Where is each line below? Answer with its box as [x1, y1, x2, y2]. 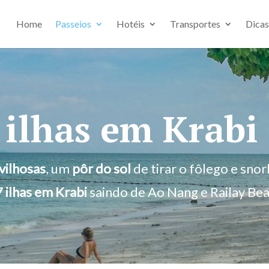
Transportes [169, 18, 220, 29]
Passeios [55, 18, 91, 29]
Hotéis [116, 18, 145, 29]
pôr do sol [71, 160, 131, 177]
